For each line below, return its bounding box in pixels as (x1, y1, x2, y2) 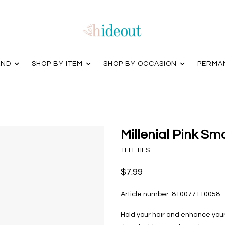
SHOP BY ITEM (31, 60, 83, 67)
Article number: (121, 191, 170, 198)
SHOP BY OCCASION (103, 60, 177, 67)
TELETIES (121, 147, 150, 154)
